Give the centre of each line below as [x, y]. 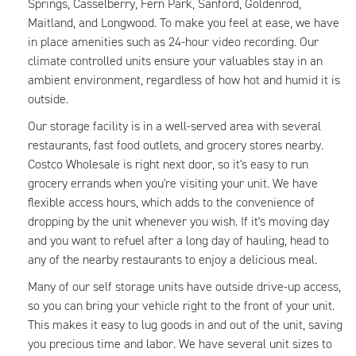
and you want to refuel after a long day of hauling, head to [178, 240]
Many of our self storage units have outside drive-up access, [184, 286]
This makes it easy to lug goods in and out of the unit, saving [185, 325]
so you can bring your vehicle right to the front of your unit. [181, 306]
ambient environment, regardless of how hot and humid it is [184, 80]
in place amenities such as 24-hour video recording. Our [173, 42]
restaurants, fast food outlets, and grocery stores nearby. [176, 145]
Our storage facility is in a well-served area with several [174, 126]
